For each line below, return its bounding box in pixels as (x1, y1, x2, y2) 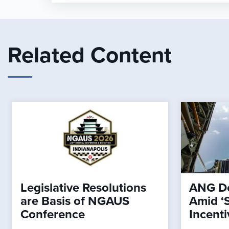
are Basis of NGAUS (20, 194, 129, 209)
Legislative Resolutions (20, 180, 146, 196)
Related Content (8, 42, 172, 70)
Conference (20, 207, 85, 222)
